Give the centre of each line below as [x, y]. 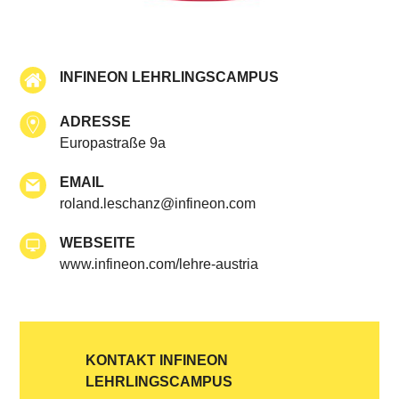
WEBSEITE [98, 243]
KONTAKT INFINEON [157, 361]
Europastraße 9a [113, 143]
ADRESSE [96, 122]
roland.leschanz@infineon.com [158, 204]
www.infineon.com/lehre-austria [159, 265]
